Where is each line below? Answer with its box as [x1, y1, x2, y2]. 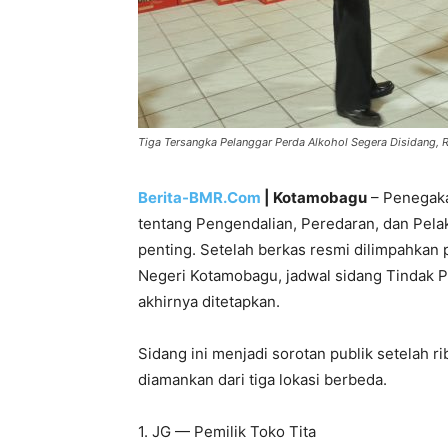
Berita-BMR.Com [138, 187, 261, 207]
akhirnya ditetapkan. [138, 291, 280, 311]
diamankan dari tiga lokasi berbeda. [138, 369, 387, 389]
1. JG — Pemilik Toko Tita [138, 421, 316, 441]
